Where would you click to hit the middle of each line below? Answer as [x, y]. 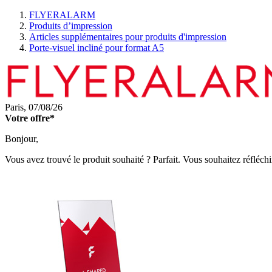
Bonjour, [22, 139]
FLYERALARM [62, 15]
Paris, [17, 107]
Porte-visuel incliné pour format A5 [97, 48]
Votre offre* [30, 118]
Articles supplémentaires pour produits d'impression [128, 37]
